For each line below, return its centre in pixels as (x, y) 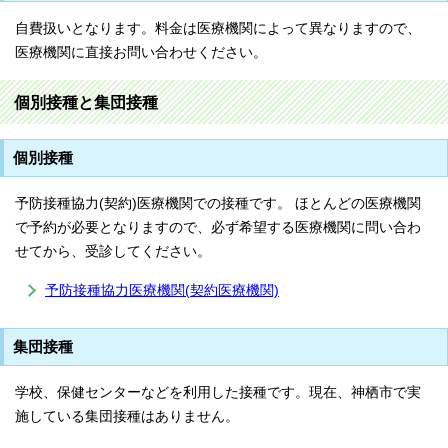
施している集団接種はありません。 (127, 416)
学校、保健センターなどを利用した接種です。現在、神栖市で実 (218, 392)
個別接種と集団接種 (86, 102)
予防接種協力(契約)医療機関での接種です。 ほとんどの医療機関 (218, 203)
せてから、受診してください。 (113, 251)
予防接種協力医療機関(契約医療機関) (162, 290)
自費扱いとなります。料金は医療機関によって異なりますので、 (218, 28)
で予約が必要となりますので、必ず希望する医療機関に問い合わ (218, 227)
